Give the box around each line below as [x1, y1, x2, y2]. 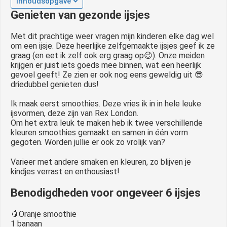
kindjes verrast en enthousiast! [11, 166, 120, 176]
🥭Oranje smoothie [11, 209, 77, 219]
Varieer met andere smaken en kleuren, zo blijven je [11, 157, 191, 167]
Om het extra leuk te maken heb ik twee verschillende [11, 118, 203, 128]
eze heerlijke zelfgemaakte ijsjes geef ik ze [61, 41, 215, 51]
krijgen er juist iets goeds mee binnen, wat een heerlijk [11, 60, 201, 70]
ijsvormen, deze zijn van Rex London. [11, 108, 140, 118]
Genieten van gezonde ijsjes [11, 8, 150, 21]
